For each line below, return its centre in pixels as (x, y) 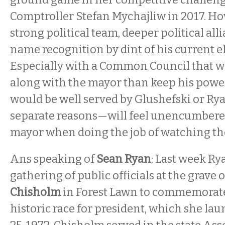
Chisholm (35, 192)
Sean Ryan (124, 159)
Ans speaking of (53, 159)
